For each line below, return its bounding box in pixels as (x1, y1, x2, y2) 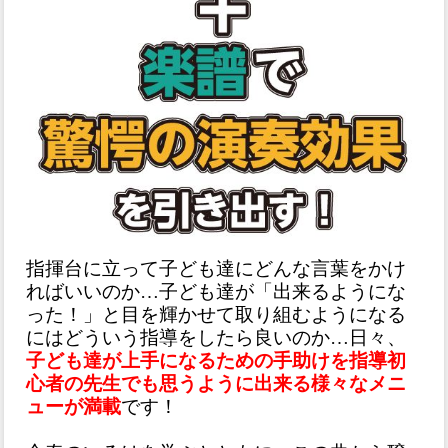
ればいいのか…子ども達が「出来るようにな (26, 281, 407, 303)
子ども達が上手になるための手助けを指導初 (26, 350, 407, 372)
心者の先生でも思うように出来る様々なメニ (26, 373, 407, 395)
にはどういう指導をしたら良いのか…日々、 (26, 327, 407, 349)
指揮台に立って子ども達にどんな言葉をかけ (26, 258, 407, 280)
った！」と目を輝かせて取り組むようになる (26, 304, 407, 326)
